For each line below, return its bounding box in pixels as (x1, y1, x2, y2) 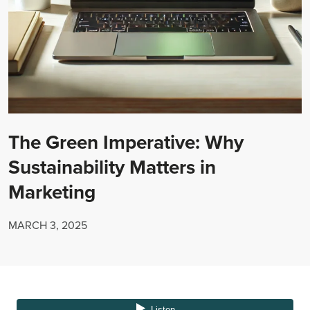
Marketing (8, 178, 95, 206)
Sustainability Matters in (8, 153, 216, 181)
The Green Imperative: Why (8, 128, 244, 156)
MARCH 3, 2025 (8, 217, 87, 233)
